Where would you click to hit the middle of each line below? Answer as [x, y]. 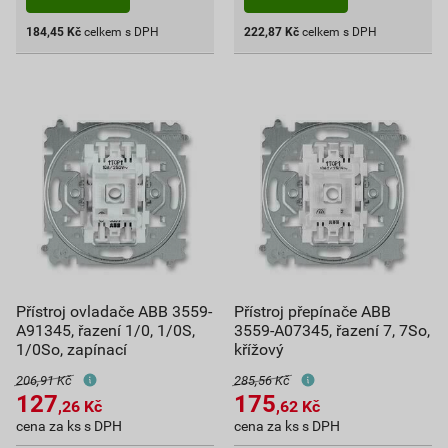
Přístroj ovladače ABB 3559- [114, 311]
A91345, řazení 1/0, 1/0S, [105, 330]
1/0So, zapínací [71, 349]
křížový [259, 349]
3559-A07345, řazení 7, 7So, [332, 330]
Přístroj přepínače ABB [312, 311]
